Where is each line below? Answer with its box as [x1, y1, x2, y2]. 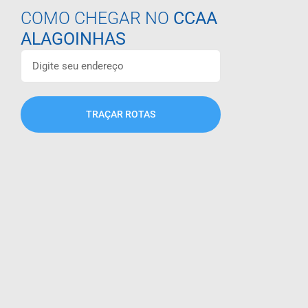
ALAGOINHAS [21, 28, 126, 49]
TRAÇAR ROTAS [86, 108, 155, 120]
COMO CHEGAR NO [21, 8, 173, 28]
